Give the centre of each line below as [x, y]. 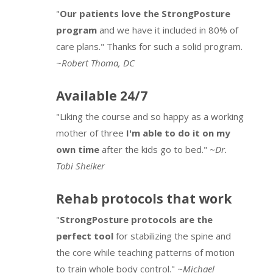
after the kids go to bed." [154, 149]
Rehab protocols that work [144, 199]
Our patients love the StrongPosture [145, 13]
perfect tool [84, 236]
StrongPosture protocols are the [136, 219]
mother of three [91, 133]
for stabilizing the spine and [172, 236]
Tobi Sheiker [80, 166]
